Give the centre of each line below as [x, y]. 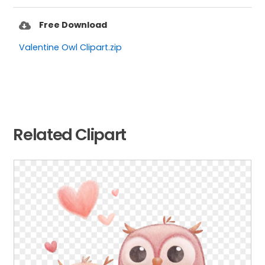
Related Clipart [70, 134]
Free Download [73, 25]
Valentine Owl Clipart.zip [71, 47]
